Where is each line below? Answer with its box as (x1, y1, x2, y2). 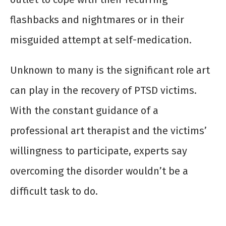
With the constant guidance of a (10, 104, 158, 117)
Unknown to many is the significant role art (10, 64, 210, 77)
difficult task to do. (10, 185, 98, 198)
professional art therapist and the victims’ (10, 125, 207, 137)
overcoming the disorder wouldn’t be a (10, 165, 188, 178)
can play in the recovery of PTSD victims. (10, 84, 197, 97)
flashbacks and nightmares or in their (10, 14, 184, 26)
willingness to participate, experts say (10, 145, 187, 157)
